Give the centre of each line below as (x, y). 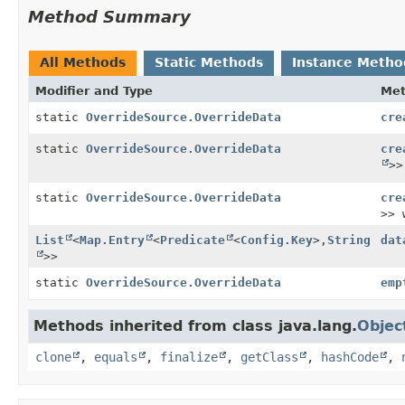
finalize (189, 357)
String (349, 240)
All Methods (83, 62)
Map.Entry (112, 240)
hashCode (350, 357)
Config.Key (277, 240)
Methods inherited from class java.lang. (195, 325)
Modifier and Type (94, 90)
